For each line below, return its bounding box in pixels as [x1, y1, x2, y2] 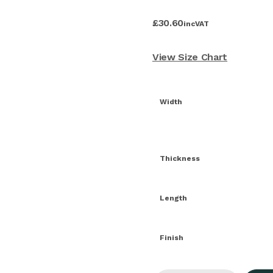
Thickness [159, 154, 200, 163]
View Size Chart [152, 51, 228, 63]
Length [159, 194, 187, 202]
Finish [159, 233, 183, 242]
